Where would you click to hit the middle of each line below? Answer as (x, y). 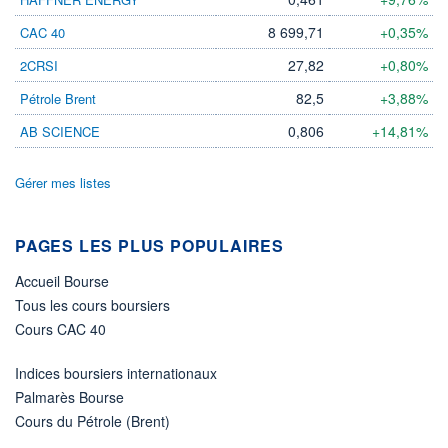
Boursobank (98, 61)
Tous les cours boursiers (92, 304)
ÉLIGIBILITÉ (93, 30)
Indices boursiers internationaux (116, 372)
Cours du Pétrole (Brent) (92, 420)
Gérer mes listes (63, 182)
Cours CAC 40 (60, 328)
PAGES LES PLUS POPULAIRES (149, 245)
